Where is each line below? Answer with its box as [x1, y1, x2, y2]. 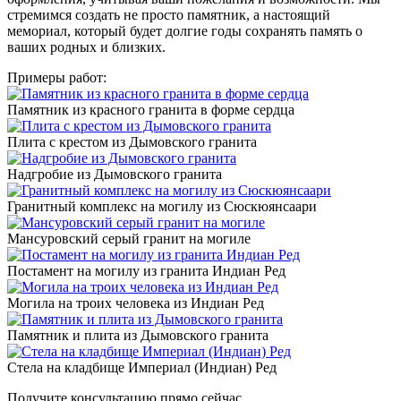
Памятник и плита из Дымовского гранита [7, 327, 269, 343]
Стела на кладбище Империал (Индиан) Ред [7, 359, 277, 375]
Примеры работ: [7, 69, 107, 85]
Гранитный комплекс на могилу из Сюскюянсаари [7, 198, 317, 214]
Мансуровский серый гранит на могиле [7, 230, 251, 246]
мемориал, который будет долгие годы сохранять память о [7, 22, 363, 38]
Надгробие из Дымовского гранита [7, 166, 222, 182]
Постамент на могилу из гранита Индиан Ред [7, 262, 286, 278]
